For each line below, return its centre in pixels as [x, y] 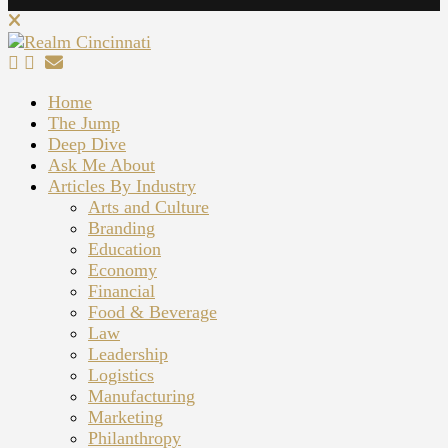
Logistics [121, 375]
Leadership [128, 354]
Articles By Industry [122, 186]
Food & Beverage [152, 312]
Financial [121, 291]
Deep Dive [87, 144]
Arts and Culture [148, 207]
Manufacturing [141, 396]
